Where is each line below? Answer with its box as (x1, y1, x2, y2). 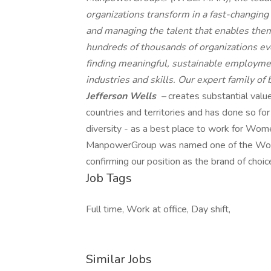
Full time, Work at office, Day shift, (86, 203, 230, 216)
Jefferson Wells (86, 90, 158, 103)
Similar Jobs (86, 251, 152, 267)
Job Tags (86, 170, 132, 186)
